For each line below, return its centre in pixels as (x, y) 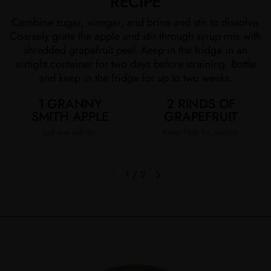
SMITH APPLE (70, 116)
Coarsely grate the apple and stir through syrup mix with (135, 36)
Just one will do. (70, 132)
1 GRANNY (70, 103)
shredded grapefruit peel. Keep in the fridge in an (135, 50)
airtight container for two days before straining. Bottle (135, 64)
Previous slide (141, 180)
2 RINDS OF (201, 103)
